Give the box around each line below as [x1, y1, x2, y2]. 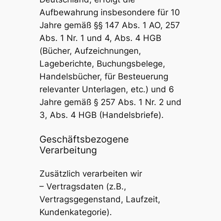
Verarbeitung [39, 144, 97, 155]
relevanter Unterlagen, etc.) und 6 [39, 84, 174, 95]
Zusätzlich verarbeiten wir [39, 169, 142, 179]
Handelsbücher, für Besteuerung [39, 72, 168, 82]
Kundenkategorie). [39, 207, 112, 218]
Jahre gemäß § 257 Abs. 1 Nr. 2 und [39, 97, 182, 108]
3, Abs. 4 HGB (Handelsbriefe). [39, 110, 164, 120]
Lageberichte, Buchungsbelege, [39, 59, 165, 69]
